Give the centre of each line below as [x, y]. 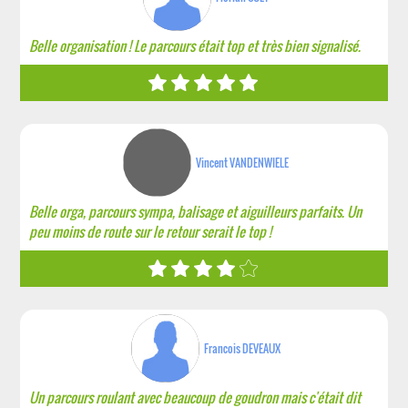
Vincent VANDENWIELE [243, 163]
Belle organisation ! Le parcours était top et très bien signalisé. [195, 46]
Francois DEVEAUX [243, 348]
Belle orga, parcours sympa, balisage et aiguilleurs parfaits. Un [196, 211]
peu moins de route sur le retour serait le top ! [151, 231]
